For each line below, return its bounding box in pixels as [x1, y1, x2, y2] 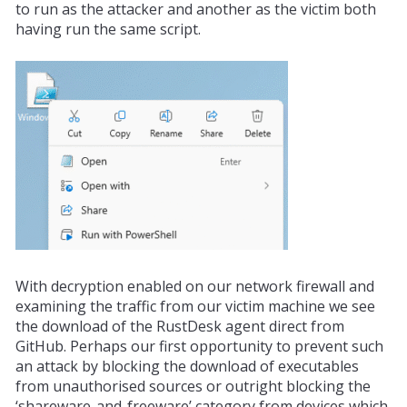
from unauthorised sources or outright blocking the [15, 375, 371, 396]
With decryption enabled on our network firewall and [15, 275, 374, 296]
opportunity [189, 335, 273, 356]
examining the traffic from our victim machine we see [15, 295, 375, 316]
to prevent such [272, 335, 383, 356]
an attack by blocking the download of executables [15, 355, 359, 376]
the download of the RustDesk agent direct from [15, 315, 344, 336]
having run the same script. [15, 18, 201, 39]
